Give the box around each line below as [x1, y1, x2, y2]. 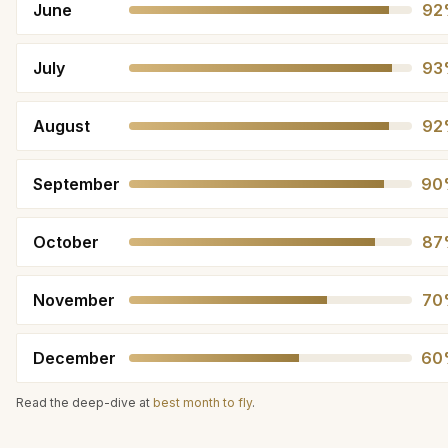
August [33, 116, 90, 136]
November [33, 290, 115, 310]
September [33, 174, 120, 194]
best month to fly [153, 395, 252, 410]
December [33, 348, 116, 368]
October [33, 232, 99, 252]
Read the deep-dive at [16, 395, 153, 410]
